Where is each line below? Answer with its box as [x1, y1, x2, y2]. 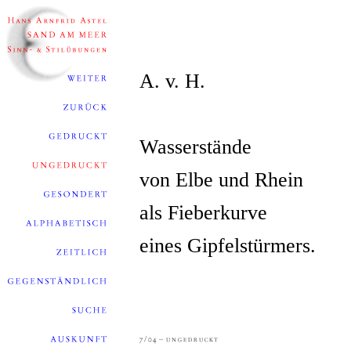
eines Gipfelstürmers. [139, 234, 316, 257]
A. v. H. [139, 70, 205, 92]
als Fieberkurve [139, 201, 267, 224]
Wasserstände [139, 136, 251, 158]
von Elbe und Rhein [139, 168, 303, 191]
